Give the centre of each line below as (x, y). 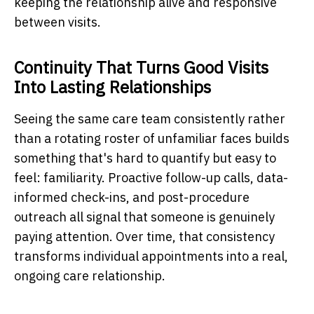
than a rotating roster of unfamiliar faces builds (152, 138)
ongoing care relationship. (90, 275)
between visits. (57, 22)
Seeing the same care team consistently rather (150, 118)
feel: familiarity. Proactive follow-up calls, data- (151, 177)
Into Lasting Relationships (112, 87)
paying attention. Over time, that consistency (144, 236)
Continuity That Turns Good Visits (141, 67)
